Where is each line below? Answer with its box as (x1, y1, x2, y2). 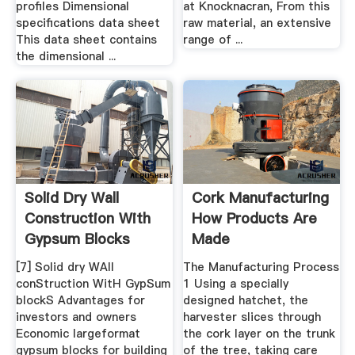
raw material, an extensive (183, 14, 332, 31)
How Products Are (192, 208, 318, 229)
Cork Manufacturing (192, 188, 330, 208)
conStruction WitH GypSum (15, 275, 170, 292)
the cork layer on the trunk (183, 325, 336, 342)
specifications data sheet (15, 14, 160, 31)
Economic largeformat (15, 325, 140, 342)
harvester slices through (183, 308, 322, 325)
